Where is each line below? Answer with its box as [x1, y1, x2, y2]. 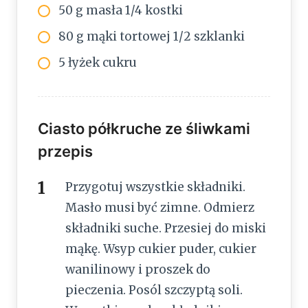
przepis [38, 142, 93, 161]
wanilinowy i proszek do [65, 262, 210, 278]
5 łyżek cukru [58, 55, 137, 71]
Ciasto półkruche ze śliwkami [38, 120, 250, 138]
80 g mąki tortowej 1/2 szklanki [58, 29, 245, 45]
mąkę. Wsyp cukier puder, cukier [65, 241, 256, 257]
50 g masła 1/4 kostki [58, 3, 183, 19]
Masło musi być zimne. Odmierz [65, 200, 254, 216]
